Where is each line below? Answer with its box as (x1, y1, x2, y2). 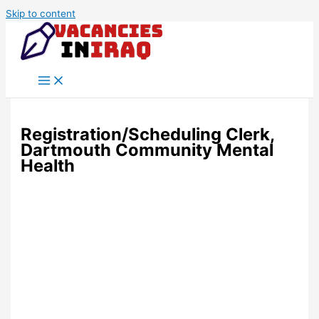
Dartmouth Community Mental (21, 140, 274, 161)
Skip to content (6, 8, 75, 19)
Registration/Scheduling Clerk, (21, 124, 275, 145)
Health (21, 155, 75, 177)
